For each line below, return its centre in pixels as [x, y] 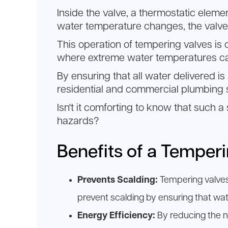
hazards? [78, 121]
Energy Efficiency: [116, 216]
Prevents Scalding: [118, 180]
